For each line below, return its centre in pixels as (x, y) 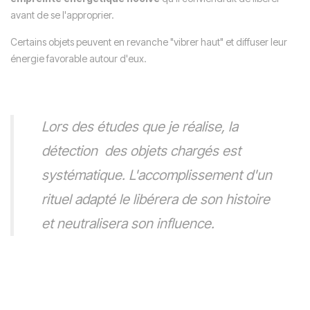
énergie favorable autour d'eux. (79, 58)
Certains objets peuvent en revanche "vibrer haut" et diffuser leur (149, 42)
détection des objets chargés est (141, 151)
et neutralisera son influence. (128, 223)
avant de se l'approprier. (62, 15)
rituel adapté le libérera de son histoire (156, 199)
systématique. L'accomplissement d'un (157, 175)
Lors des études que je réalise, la (140, 126)
